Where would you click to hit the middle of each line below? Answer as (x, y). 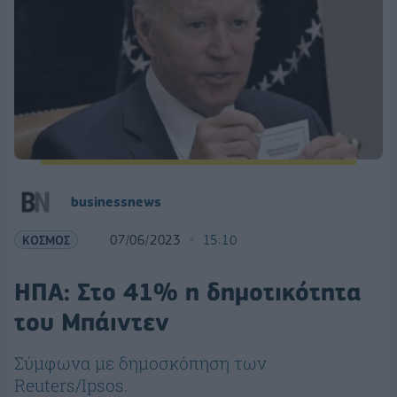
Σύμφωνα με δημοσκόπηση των (140, 363)
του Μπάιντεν (92, 323)
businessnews (116, 202)
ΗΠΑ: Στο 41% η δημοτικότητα (188, 292)
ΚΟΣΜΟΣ (46, 240)
